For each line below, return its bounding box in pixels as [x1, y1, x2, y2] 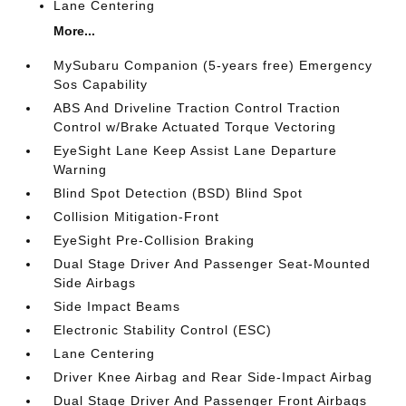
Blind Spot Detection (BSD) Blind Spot [53, 186, 304, 200]
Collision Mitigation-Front [53, 209, 220, 224]
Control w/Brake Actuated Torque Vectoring [53, 120, 337, 134]
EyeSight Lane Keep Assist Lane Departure [53, 143, 338, 158]
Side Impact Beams [53, 299, 181, 314]
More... [53, 24, 96, 38]
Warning [53, 162, 108, 177]
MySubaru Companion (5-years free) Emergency [53, 58, 373, 72]
